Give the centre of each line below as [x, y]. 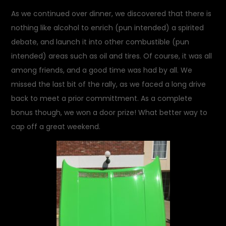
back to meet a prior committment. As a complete [102, 98]
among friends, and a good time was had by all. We [102, 70]
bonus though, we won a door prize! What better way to [109, 112]
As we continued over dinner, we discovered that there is [111, 14]
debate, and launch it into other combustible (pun [100, 42]
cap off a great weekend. [56, 127]
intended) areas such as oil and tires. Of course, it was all [112, 56]
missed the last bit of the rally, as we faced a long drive [109, 84]
